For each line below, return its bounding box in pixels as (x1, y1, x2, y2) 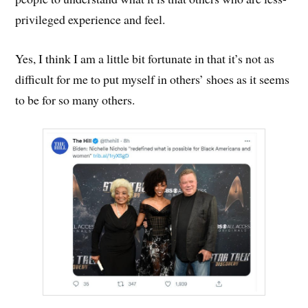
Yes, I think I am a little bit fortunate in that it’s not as (15, 49, 275, 67)
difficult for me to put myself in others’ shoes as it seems (15, 70, 290, 87)
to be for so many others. (15, 91, 135, 108)
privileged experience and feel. (15, 11, 166, 28)
